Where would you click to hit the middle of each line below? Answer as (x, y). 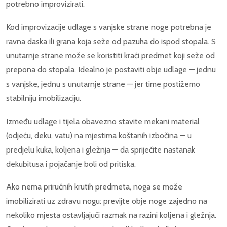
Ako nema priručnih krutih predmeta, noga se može (94, 187)
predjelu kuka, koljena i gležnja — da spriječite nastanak (101, 149)
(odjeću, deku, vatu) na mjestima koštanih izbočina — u (99, 135)
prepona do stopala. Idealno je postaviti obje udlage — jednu (111, 69)
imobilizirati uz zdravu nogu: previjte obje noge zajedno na (107, 201)
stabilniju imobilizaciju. (44, 98)
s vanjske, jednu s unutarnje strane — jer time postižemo (103, 84)
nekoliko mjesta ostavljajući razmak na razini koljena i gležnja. (111, 215)
